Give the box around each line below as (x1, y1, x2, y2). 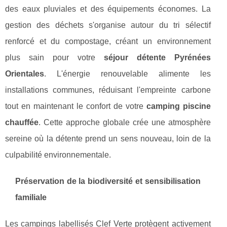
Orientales (5, 69, 44, 79)
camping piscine (146, 102, 211, 111)
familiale (15, 193, 47, 202)
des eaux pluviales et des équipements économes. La (5, 5, 211, 14)
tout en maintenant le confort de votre (5, 102, 146, 111)
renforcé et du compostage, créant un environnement (5, 37, 211, 46)
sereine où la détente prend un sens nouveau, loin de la (5, 134, 211, 143)
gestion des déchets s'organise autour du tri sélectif (5, 21, 211, 30)
